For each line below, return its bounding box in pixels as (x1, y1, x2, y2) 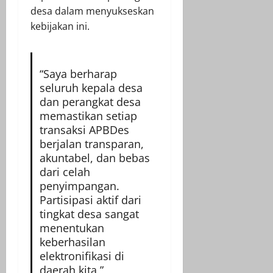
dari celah (39, 164, 90, 179)
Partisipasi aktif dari (39, 192, 141, 207)
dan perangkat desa (39, 94, 141, 109)
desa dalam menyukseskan (30, 4, 154, 18)
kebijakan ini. (30, 19, 90, 33)
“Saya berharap (39, 66, 117, 81)
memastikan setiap (39, 108, 137, 123)
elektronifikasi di (39, 248, 124, 263)
